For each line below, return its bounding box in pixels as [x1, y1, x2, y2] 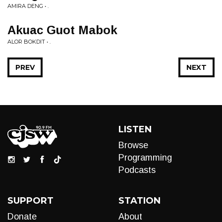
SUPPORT [7, 195, 54, 206]
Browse [118, 140, 148, 150]
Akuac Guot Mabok [7, 23, 117, 37]
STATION [118, 195, 161, 206]
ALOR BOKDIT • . [7, 38, 51, 45]
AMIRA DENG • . [7, 2, 49, 9]
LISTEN [118, 124, 152, 135]
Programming [118, 153, 172, 163]
